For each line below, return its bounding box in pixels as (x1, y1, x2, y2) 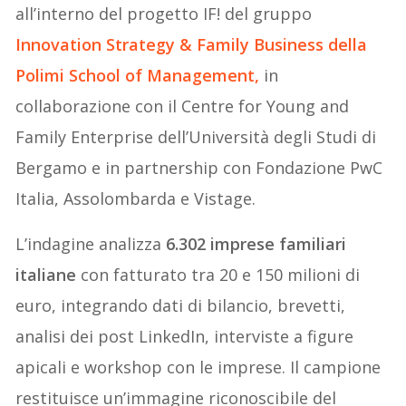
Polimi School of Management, (15, 63, 260, 86)
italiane (15, 263, 77, 285)
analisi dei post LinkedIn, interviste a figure (15, 324, 354, 347)
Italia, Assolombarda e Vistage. (15, 187, 256, 209)
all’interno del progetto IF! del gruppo (15, 2, 313, 24)
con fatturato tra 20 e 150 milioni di (76, 263, 361, 285)
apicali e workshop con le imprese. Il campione (15, 355, 382, 378)
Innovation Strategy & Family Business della (15, 33, 368, 55)
